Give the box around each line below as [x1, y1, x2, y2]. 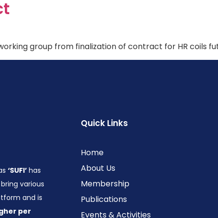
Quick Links [80, 117, 128, 129]
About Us [80, 163, 115, 174]
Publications [80, 194, 127, 205]
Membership [80, 178, 129, 190]
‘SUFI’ [8, 165, 27, 176]
